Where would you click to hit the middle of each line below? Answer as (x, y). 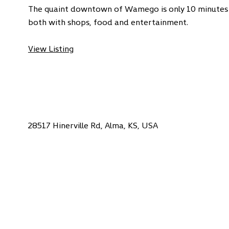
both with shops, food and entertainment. (108, 21)
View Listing (51, 48)
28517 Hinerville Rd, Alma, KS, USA (93, 124)
